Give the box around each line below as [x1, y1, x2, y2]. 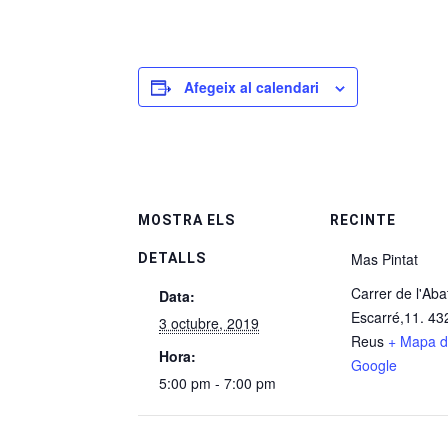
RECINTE [330, 212, 396, 228]
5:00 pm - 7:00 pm [159, 373, 276, 393]
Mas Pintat [351, 249, 418, 269]
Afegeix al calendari [184, 77, 319, 97]
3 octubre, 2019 [159, 313, 259, 333]
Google [351, 355, 397, 375]
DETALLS [138, 250, 206, 266]
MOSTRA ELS [138, 212, 235, 228]
